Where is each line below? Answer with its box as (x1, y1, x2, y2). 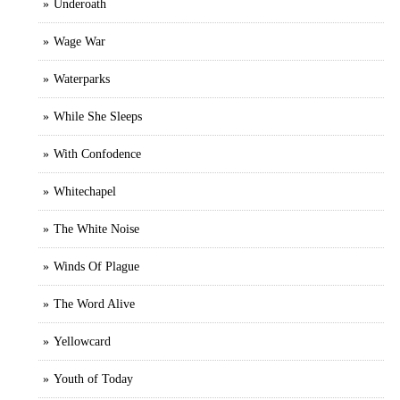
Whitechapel (54, 184, 116, 198)
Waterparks (54, 71, 110, 86)
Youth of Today (54, 371, 133, 386)
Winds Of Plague (54, 259, 139, 273)
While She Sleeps (54, 109, 142, 123)
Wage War (54, 34, 105, 48)
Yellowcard (54, 334, 111, 348)
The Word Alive (54, 296, 135, 311)
